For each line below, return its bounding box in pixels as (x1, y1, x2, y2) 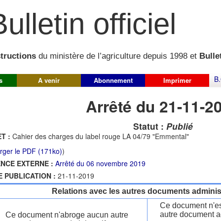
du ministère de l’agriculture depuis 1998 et (36, 51, 199, 61)
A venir (38, 75, 60, 85)
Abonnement (93, 75, 133, 85)
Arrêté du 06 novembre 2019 (55, 158, 146, 168)
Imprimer (163, 75, 191, 85)
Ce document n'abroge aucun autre (5, 211, 128, 219)
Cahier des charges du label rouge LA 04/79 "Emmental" (12, 131, 189, 141)
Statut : (133, 120, 166, 132)
